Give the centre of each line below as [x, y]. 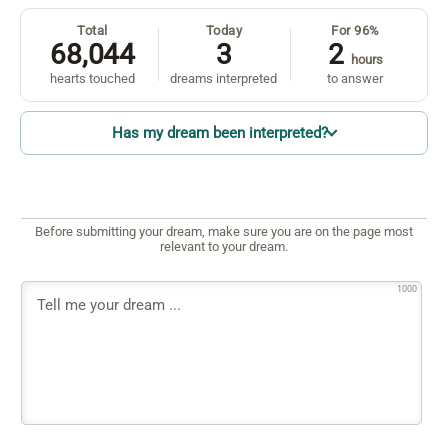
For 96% [355, 30]
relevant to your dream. [224, 247]
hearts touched [93, 78]
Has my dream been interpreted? [220, 132]
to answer [355, 78]
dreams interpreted [224, 78]
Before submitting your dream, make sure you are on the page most [224, 232]
